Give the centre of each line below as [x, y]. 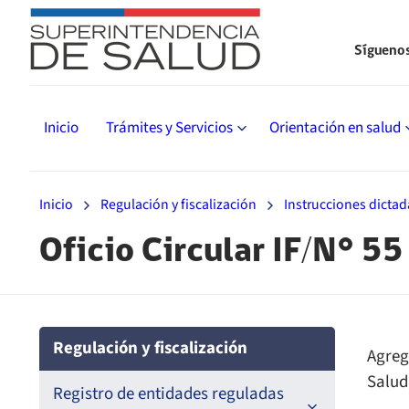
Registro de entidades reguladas [168, 394]
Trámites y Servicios [169, 128]
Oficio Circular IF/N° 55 [221, 251]
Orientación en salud [335, 128]
